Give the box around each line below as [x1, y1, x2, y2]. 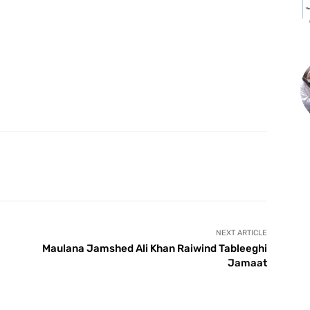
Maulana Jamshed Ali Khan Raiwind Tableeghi [42, 242, 267, 255]
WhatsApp [144, 161, 183, 171]
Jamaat [227, 257, 267, 269]
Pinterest [53, 161, 89, 171]
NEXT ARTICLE [215, 228, 267, 237]
